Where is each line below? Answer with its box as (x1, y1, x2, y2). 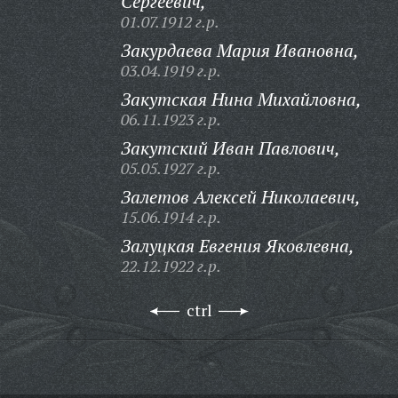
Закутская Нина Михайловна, (120, 87, 362, 111)
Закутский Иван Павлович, (120, 136, 340, 160)
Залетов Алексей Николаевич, (120, 185, 361, 209)
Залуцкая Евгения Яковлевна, (120, 234, 354, 258)
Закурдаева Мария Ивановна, (120, 38, 359, 62)
